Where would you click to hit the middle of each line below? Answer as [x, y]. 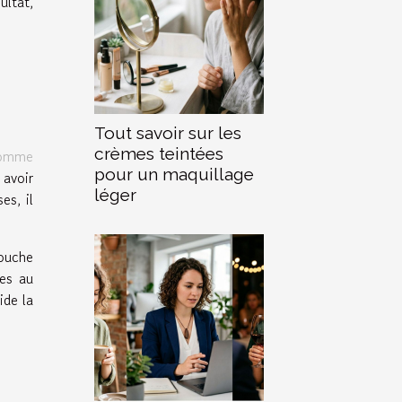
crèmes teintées [159, 153]
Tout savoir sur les [168, 132]
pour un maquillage [174, 174]
